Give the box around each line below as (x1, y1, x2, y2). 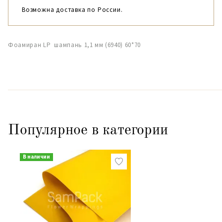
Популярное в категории (8, 123, 168, 138)
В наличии (22, 153, 50, 160)
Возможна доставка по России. (22, 5, 123, 14)
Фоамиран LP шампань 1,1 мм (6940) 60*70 (8, 41, 141, 49)
